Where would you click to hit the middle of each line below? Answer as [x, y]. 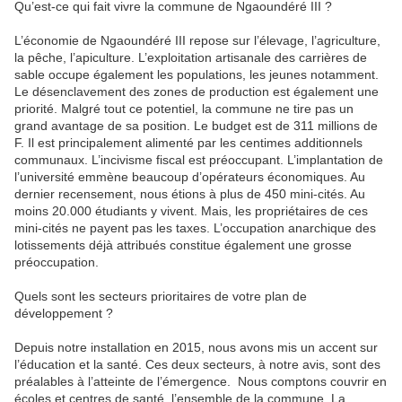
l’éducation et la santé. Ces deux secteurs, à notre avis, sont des [197, 364]
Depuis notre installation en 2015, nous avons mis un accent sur [196, 347]
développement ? [64, 313]
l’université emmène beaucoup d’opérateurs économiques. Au [190, 176]
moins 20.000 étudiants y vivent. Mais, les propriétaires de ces [191, 210]
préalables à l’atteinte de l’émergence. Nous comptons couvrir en [201, 381]
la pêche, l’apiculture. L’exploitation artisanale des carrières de [191, 57]
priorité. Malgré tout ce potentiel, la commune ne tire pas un [184, 108]
